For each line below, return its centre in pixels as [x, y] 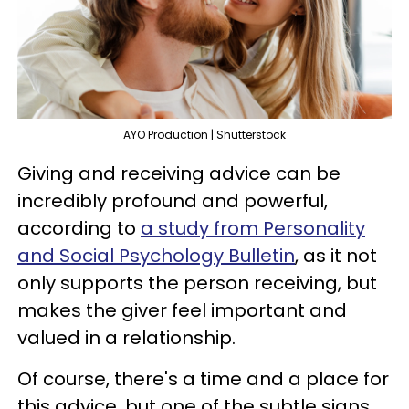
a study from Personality [253, 228]
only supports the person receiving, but [197, 283]
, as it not [336, 255]
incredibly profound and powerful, [173, 200]
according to [79, 228]
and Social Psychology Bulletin [156, 255]
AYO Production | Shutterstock [204, 134]
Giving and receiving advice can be [179, 173]
